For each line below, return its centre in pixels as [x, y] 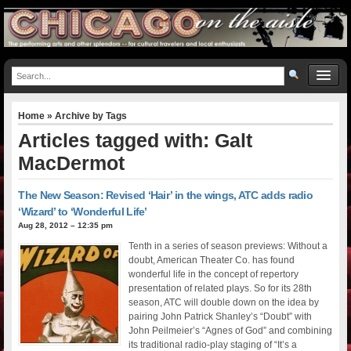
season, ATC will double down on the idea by [224, 302]
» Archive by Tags [86, 116]
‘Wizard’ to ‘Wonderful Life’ [83, 211]
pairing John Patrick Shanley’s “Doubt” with [221, 316]
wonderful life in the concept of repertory [214, 274]
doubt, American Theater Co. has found [212, 260]
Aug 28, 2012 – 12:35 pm [66, 225]
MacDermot [72, 163]
